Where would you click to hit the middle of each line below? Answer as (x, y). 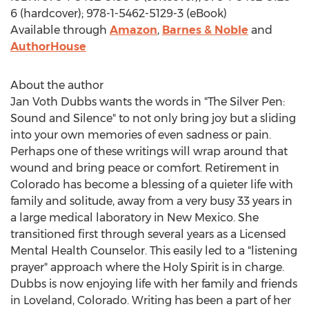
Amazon (133, 30)
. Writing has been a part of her (209, 300)
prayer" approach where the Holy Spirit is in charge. (147, 267)
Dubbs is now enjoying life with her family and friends (154, 284)
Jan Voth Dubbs (53, 102)
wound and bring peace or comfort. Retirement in (145, 168)
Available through (60, 30)
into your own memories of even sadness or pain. (141, 135)
